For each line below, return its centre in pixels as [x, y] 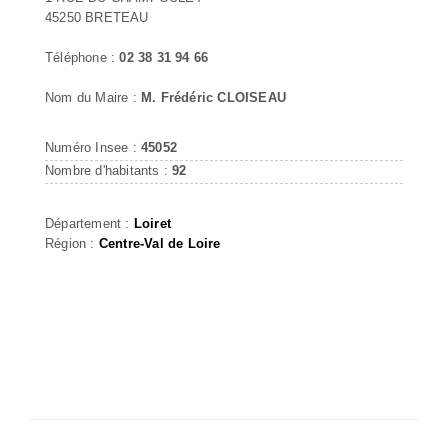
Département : [89, 223]
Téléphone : [82, 57]
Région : [72, 243]
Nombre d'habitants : [109, 170]
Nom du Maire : [93, 97]
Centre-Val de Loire [159, 243]
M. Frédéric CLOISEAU [213, 97]
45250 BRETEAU [97, 17]
